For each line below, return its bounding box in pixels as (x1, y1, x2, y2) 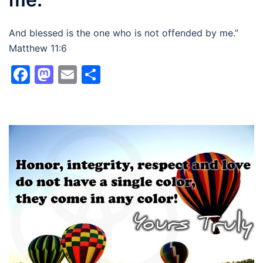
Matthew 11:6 (9, 42, 67, 54)
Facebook (30, 62, 117, 86)
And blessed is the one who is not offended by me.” (9, 26, 238, 39)
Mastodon (53, 62, 143, 86)
